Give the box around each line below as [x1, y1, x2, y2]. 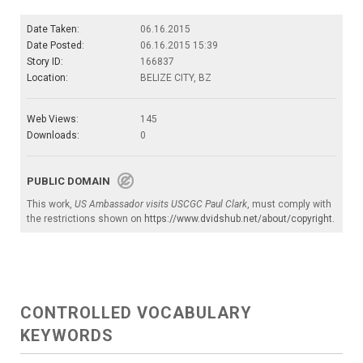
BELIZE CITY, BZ [140, 72, 211, 83]
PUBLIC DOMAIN [27, 175, 117, 187]
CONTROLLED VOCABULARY [20, 303, 252, 322]
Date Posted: [27, 40, 84, 51]
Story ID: [27, 56, 63, 67]
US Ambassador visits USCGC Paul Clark [75, 199, 247, 210]
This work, [27, 199, 75, 210]
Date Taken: [27, 23, 79, 35]
